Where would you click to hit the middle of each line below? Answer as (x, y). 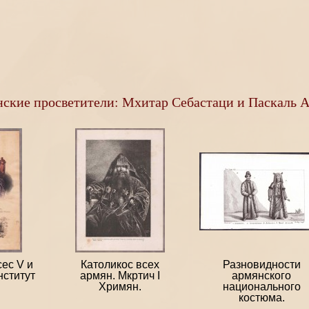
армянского (261, 276)
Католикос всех (120, 265)
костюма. (261, 298)
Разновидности (261, 265)
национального (261, 287)
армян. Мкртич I (120, 276)
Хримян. (120, 287)
